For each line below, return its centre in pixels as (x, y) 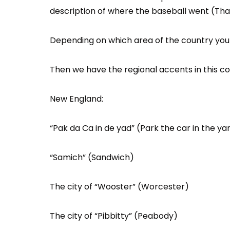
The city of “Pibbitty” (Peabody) (114, 216)
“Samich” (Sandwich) (92, 157)
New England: (76, 99)
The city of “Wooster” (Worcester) (119, 187)
